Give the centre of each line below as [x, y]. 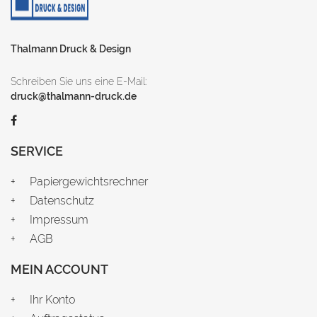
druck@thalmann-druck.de [74, 96]
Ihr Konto [52, 300]
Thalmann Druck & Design [71, 48]
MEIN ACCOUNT [59, 269]
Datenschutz [62, 201]
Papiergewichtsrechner [89, 181]
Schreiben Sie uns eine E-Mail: [79, 81]
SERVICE [37, 151]
